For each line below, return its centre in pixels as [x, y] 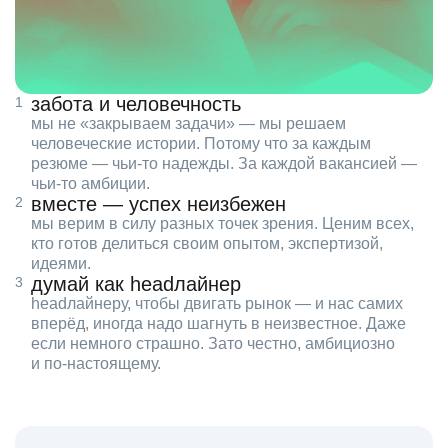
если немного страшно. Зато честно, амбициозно [213, 344]
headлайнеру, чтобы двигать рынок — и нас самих [217, 304]
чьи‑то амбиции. [90, 184]
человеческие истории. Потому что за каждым [201, 144]
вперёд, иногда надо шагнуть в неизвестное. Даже [218, 324]
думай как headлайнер [136, 284]
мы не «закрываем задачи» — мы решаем [188, 124]
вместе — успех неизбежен [158, 204]
